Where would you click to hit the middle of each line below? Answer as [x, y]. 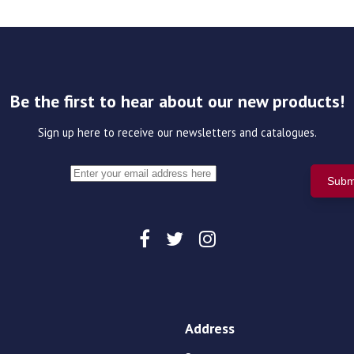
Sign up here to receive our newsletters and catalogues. [177, 133]
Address [210, 329]
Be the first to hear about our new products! [177, 102]
